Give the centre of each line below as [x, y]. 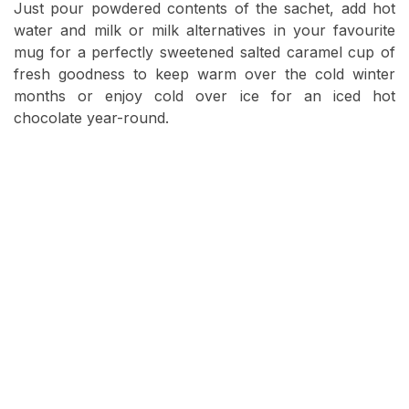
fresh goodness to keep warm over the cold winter [204, 74]
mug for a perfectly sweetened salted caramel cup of [204, 52]
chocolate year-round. [91, 118]
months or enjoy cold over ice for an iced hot [204, 96]
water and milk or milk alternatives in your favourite [204, 31]
